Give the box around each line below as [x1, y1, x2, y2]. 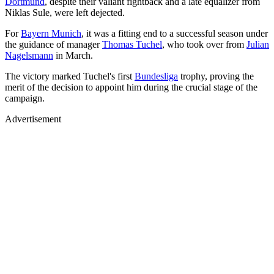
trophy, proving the [178, 70, 254, 81]
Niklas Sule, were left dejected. [5, 7, 125, 18]
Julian [246, 39, 269, 50]
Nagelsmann [5, 50, 53, 61]
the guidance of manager [5, 39, 102, 50]
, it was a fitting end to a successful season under [81, 28, 268, 39]
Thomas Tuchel [102, 39, 162, 50]
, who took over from [162, 39, 246, 50]
